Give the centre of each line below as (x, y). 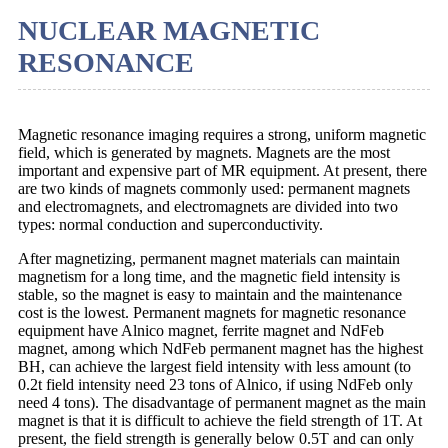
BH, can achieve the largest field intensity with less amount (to (214, 366)
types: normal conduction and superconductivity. (170, 224)
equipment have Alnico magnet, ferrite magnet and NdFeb (201, 330)
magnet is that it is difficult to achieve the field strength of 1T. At (220, 420)
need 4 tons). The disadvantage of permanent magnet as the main (222, 402)
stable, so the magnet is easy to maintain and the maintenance (210, 294)
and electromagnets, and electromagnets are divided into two (208, 206)
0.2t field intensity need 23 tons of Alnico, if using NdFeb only (215, 384)
